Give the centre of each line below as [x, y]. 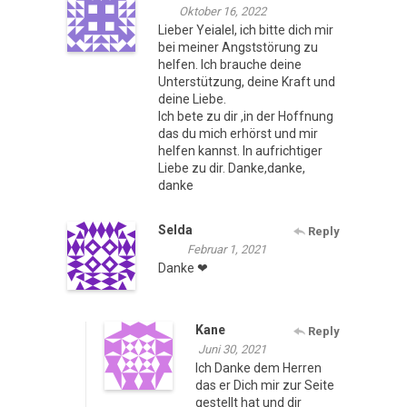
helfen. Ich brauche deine [230, 65]
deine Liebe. [192, 99]
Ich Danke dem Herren [258, 368]
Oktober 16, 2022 [223, 12]
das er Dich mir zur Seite [265, 386]
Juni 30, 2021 [232, 350]
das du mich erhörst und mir [238, 134]
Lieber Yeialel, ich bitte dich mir [246, 30]
